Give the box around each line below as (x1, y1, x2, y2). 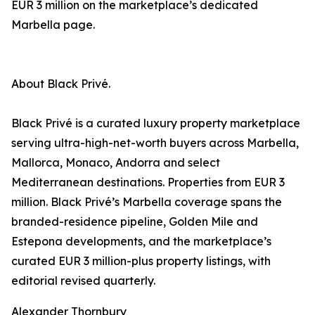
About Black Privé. (11, 77, 110, 91)
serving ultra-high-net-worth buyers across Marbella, (11, 136, 299, 150)
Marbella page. (11, 18, 95, 32)
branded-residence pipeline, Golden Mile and (11, 214, 258, 229)
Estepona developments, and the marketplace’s (11, 234, 271, 249)
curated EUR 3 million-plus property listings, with (11, 254, 271, 269)
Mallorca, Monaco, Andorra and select (11, 155, 220, 170)
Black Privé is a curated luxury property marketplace (11, 116, 300, 131)
